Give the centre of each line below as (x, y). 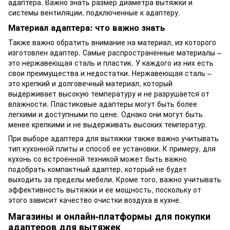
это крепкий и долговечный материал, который (90, 83)
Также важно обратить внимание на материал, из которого (112, 42)
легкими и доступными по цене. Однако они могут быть (106, 114)
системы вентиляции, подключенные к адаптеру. (94, 12)
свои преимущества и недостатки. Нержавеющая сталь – (110, 73)
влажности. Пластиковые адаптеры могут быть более (103, 104)
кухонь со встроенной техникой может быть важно (98, 159)
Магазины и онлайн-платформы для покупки (109, 216)
